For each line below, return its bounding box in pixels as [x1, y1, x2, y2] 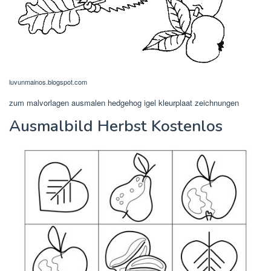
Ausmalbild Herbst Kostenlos [9, 116, 223, 137]
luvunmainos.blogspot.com [9, 77, 87, 87]
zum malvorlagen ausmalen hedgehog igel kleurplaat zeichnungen [9, 97, 239, 109]
